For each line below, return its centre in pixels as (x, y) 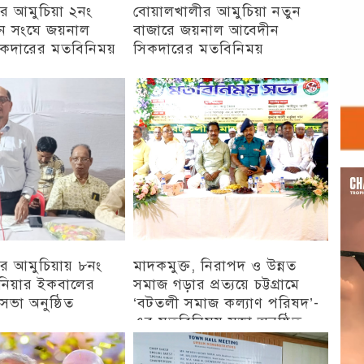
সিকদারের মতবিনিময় (199, 48)
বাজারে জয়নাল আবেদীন (206, 30)
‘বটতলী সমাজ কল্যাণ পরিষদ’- (226, 303)
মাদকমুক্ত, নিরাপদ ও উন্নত (215, 265)
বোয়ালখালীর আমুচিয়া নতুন (217, 11)
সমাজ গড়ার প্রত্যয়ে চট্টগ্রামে (217, 284)
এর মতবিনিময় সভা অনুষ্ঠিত (218, 321)
